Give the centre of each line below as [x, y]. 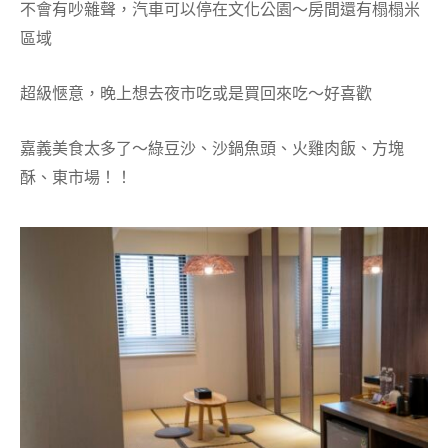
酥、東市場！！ [76, 177]
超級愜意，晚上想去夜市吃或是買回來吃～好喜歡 [196, 93]
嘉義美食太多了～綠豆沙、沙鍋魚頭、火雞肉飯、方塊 [212, 148]
